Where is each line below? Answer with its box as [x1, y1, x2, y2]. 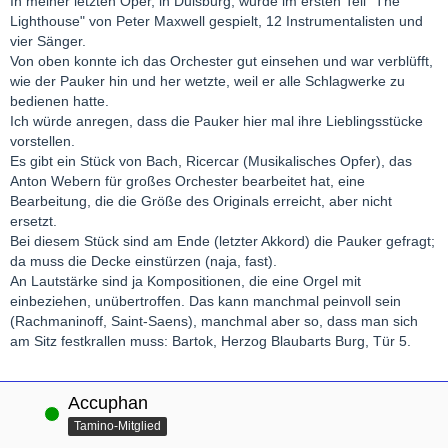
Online [10, 406, 46, 421]
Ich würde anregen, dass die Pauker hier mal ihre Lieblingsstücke [10, 113, 423, 130]
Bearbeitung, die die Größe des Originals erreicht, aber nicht [10, 193, 392, 210]
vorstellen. [10, 133, 75, 150]
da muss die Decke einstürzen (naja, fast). [10, 253, 277, 270]
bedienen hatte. [10, 93, 109, 110]
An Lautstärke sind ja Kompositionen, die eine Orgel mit [10, 273, 361, 290]
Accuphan [68, 393, 148, 414]
